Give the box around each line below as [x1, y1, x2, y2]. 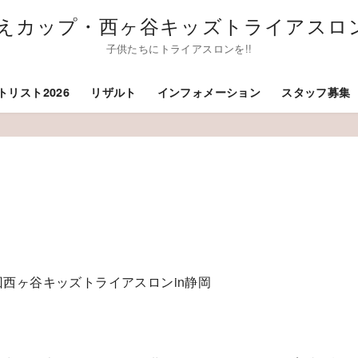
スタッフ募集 [281, 84, 351, 101]
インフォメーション [157, 84, 261, 101]
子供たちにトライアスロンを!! [105, 41, 253, 57]
